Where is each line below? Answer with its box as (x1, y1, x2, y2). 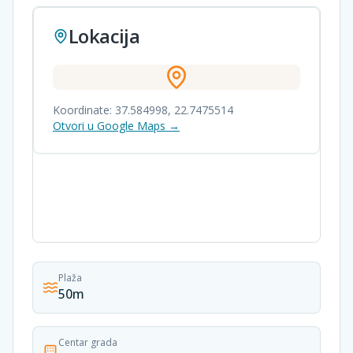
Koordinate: (53, 102, 115, 117)
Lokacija (69, 23, 140, 49)
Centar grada (58, 336, 117, 349)
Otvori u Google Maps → (53, 118, 180, 133)
